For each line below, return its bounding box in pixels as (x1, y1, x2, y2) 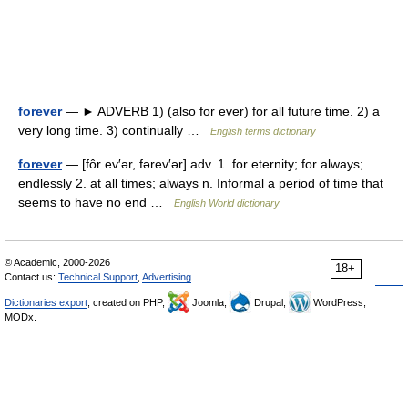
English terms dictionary (210, 126, 316, 137)
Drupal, (251, 297, 289, 308)
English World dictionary (174, 198, 280, 209)
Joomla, (189, 297, 229, 308)
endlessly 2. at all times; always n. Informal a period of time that (18, 176, 383, 190)
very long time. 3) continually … (18, 123, 210, 138)
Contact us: (5, 271, 58, 282)
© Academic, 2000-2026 (5, 257, 110, 268)
